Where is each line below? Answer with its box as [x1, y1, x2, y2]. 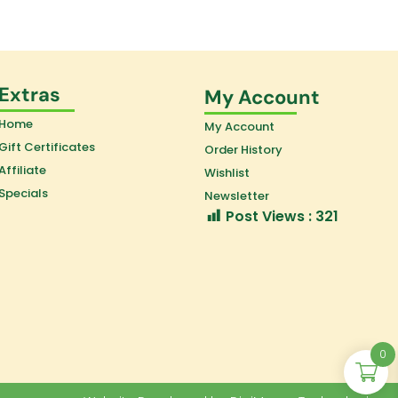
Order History [204, 141, 283, 159]
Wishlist [204, 164, 251, 182]
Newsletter [204, 187, 270, 205]
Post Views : [226, 206, 313, 227]
